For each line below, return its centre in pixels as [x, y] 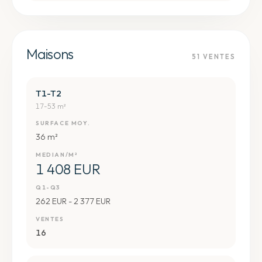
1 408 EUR [68, 169]
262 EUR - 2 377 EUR [73, 201]
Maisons [50, 54]
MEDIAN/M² [57, 155]
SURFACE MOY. [63, 123]
